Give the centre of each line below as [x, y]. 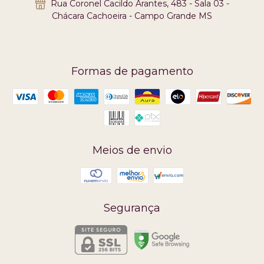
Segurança [132, 208]
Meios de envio [132, 151]
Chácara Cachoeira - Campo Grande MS [132, 16]
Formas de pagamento [132, 72]
